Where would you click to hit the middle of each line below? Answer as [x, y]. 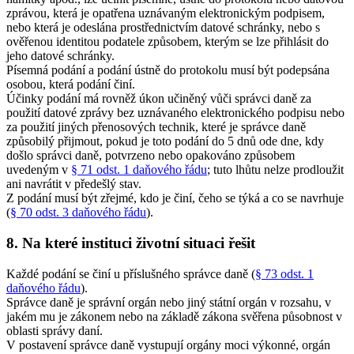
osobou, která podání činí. [71, 85]
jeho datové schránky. [60, 56]
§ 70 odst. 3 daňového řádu [78, 213]
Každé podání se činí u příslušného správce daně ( [131, 273]
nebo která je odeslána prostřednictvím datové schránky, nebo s [163, 28]
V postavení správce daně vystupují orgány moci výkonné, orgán [168, 345]
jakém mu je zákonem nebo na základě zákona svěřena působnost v [174, 316]
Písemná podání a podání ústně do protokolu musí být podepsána [168, 70]
